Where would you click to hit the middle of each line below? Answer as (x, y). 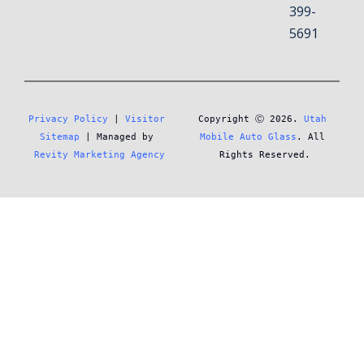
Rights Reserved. (265, 154)
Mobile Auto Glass (248, 136)
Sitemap (59, 136)
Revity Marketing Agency (99, 154)
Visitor (145, 119)
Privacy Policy (68, 119)
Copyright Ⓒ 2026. (251, 119)
